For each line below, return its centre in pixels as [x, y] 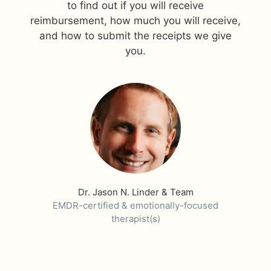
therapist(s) [135, 219]
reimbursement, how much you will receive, [135, 21]
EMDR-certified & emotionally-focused [135, 205]
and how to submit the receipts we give [135, 36]
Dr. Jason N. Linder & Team [135, 192]
